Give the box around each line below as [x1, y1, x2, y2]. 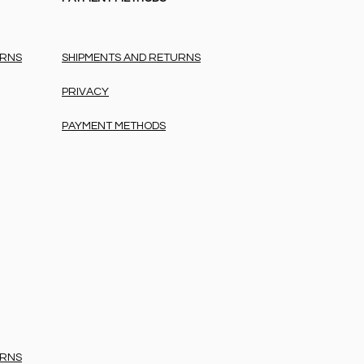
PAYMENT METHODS [62, 120, 166, 132]
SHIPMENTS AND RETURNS [62, 52, 201, 64]
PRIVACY [62, 86, 109, 98]
